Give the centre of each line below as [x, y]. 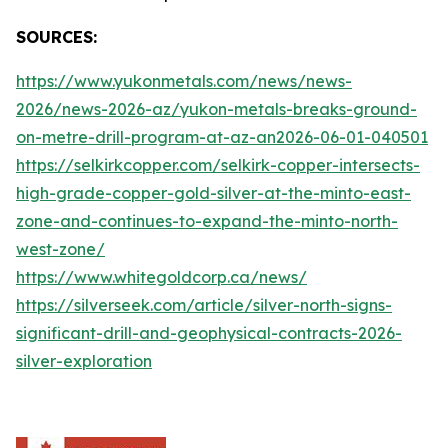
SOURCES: [56, 37]
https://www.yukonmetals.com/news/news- [184, 81]
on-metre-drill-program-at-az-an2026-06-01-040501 [222, 137]
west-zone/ [60, 249]
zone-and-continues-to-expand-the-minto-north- [207, 221]
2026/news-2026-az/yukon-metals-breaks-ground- [216, 109]
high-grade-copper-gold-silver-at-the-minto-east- [213, 193]
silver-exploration [84, 361]
